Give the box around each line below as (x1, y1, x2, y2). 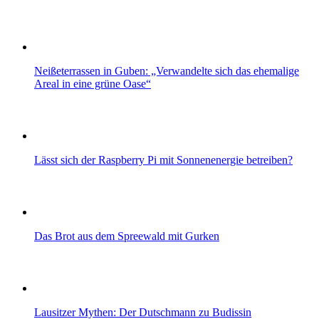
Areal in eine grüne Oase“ (34, 77, 151, 90)
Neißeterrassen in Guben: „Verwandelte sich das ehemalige (34, 64, 299, 77)
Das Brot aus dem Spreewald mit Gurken (34, 229, 219, 242)
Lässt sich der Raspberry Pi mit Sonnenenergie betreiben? (34, 153, 293, 166)
